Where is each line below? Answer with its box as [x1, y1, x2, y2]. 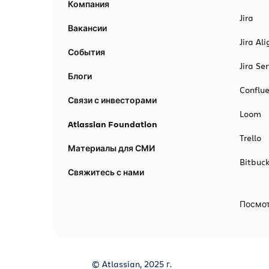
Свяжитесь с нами [68, 166, 144, 178]
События [68, 46, 105, 58]
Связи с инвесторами [68, 94, 157, 106]
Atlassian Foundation [68, 118, 157, 130]
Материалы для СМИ [68, 142, 155, 154]
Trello [239, 132, 261, 144]
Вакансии [68, 22, 107, 34]
